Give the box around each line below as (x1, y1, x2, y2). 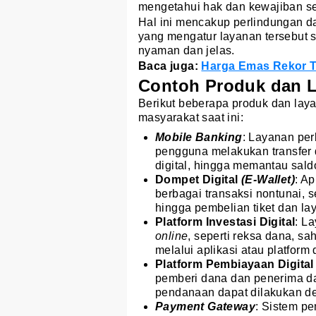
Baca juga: (138, 59, 202, 72)
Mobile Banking (155, 130, 243, 143)
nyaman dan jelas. (138, 44, 235, 56)
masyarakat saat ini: (138, 111, 243, 123)
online (155, 229, 188, 242)
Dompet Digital (155, 173, 241, 186)
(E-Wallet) (241, 173, 295, 186)
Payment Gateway (155, 300, 255, 312)
